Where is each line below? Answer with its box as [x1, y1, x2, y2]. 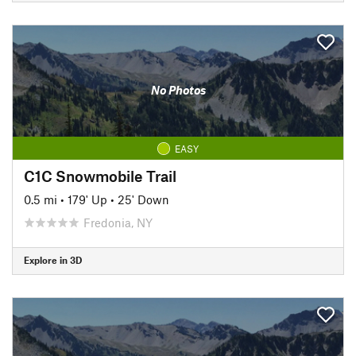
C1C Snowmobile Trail [24, 166, 176, 185]
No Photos [150, 83, 206, 97]
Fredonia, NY [83, 215, 153, 230]
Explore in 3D [24, 254, 82, 265]
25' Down [118, 192, 169, 207]
